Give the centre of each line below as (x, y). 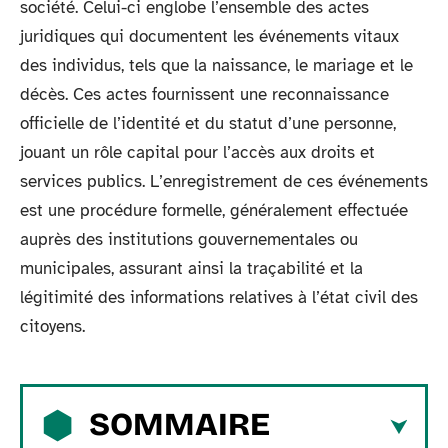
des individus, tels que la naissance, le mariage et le (216, 65)
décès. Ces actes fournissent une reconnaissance (204, 94)
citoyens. (52, 326)
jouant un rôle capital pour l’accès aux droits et (197, 152)
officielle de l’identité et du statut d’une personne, (208, 123)
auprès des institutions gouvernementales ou (189, 239)
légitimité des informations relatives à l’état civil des (219, 297)
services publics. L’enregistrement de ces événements (224, 181)
